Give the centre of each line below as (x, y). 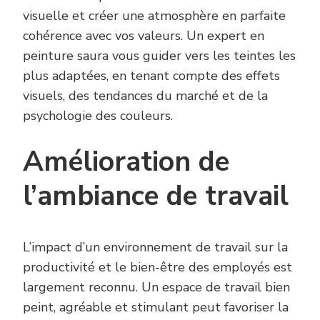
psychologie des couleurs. (98, 116)
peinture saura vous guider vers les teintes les (159, 56)
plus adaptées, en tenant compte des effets (151, 76)
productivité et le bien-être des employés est (157, 267)
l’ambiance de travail (156, 196)
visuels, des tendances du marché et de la (145, 96)
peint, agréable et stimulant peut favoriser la (156, 307)
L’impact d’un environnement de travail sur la (155, 247)
